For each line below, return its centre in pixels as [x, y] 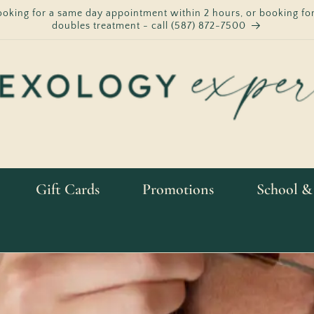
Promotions [178, 190]
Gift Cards [68, 190]
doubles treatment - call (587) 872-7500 [149, 26]
